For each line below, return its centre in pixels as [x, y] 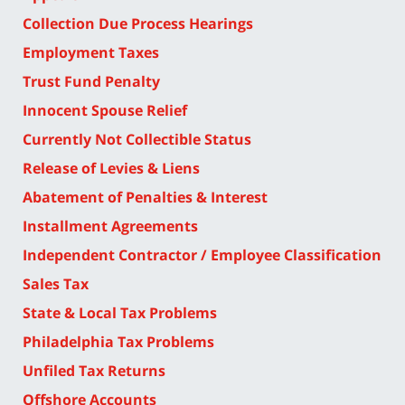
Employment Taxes [91, 53]
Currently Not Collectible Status [137, 140]
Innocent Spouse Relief [105, 111]
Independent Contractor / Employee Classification [202, 255]
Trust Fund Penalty [91, 82]
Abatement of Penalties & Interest [145, 198]
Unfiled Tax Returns [94, 371]
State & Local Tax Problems [120, 313]
